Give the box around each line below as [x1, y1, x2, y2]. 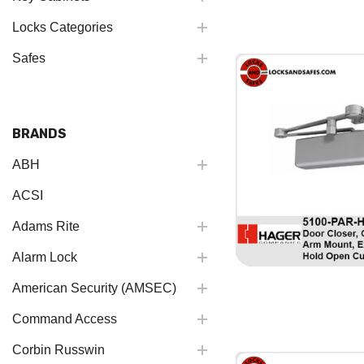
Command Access [12, 312, 117, 326]
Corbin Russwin [12, 343, 105, 357]
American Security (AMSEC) [12, 281, 176, 295]
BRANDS [12, 126, 67, 141]
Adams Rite [12, 219, 80, 233]
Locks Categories [12, 20, 113, 34]
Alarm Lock [12, 250, 77, 264]
